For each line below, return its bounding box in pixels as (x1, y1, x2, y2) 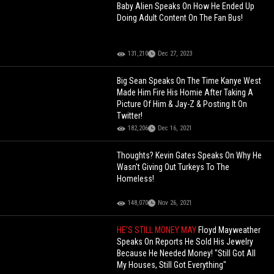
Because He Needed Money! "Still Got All (117, 248, 256, 259)
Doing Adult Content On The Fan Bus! (117, 13, 243, 23)
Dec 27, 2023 (158, 50, 193, 58)
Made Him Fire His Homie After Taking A (117, 87, 254, 98)
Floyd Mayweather (198, 225, 261, 235)
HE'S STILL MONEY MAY (117, 225, 199, 235)
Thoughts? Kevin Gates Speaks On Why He (117, 150, 262, 161)
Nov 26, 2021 (158, 199, 193, 207)
